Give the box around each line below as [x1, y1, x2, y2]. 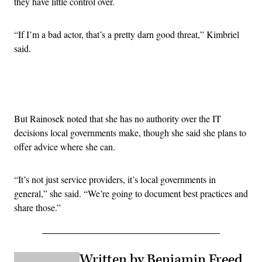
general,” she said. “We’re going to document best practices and [14, 187, 248, 199]
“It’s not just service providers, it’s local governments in [14, 173, 216, 185]
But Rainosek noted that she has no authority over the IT [14, 112, 221, 125]
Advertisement [130, 83, 184, 96]
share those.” [14, 201, 61, 213]
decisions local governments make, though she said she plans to [14, 126, 246, 139]
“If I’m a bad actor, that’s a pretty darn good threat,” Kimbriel [14, 27, 239, 40]
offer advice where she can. [14, 140, 115, 153]
